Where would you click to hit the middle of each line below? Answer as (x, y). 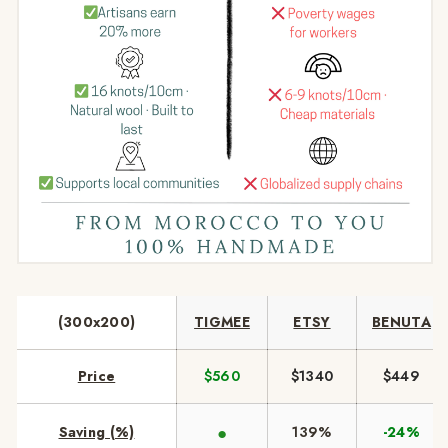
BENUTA (401, 321)
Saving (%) (96, 431)
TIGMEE (222, 321)
